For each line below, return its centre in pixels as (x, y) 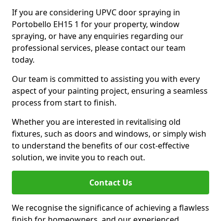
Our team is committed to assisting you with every (106, 79)
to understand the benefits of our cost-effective (101, 146)
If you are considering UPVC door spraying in (96, 12)
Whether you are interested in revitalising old (96, 122)
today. (23, 60)
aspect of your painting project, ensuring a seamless (110, 91)
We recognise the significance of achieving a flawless (110, 208)
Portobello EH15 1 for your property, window (96, 24)
